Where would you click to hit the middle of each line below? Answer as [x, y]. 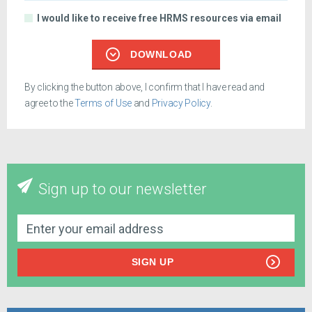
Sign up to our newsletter [123, 189]
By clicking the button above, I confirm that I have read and [145, 87]
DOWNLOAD [161, 55]
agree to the [50, 103]
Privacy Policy [181, 103]
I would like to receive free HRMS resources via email [159, 18]
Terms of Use [103, 103]
